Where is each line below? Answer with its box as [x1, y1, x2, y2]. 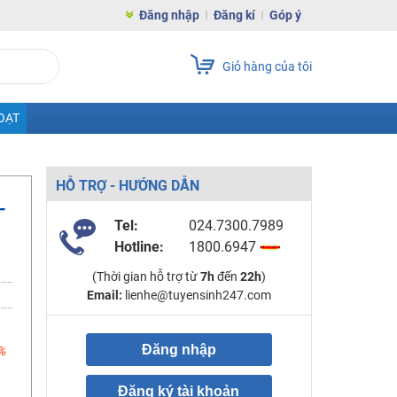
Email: [86, 288, 122, 302]
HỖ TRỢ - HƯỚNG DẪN [55, 177, 199, 194]
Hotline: [113, 238, 164, 255]
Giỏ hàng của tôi [222, 59, 312, 74]
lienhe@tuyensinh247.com [121, 288, 271, 302]
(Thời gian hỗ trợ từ [91, 269, 200, 284]
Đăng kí [213, 8, 255, 22]
